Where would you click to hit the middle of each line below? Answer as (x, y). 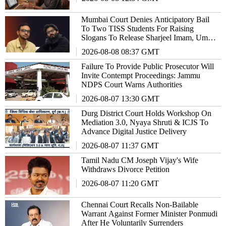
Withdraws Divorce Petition (126, 169)
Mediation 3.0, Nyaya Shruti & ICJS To (145, 122)
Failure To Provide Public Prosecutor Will (148, 66)
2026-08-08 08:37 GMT (121, 51)
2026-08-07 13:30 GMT (121, 98)
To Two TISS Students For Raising (138, 28)
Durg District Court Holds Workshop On (147, 113)
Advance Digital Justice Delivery (134, 131)
